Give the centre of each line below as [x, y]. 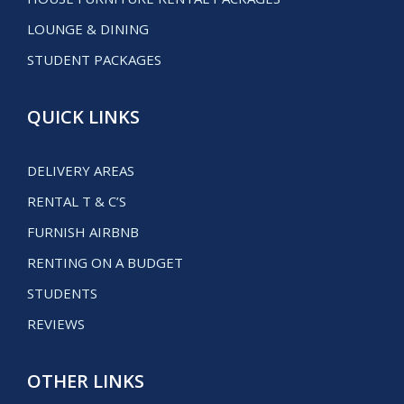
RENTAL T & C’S [77, 202]
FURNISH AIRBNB [83, 232]
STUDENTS [62, 294]
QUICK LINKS [83, 117]
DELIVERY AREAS [81, 171]
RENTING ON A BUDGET [105, 263]
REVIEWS [56, 324]
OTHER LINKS [86, 381]
